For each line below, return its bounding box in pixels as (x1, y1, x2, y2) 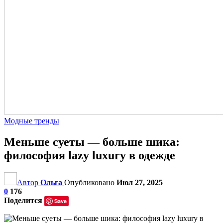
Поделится (4, 196, 42, 205)
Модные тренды (4, 116, 59, 125)
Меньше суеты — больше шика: (4, 135, 180, 148)
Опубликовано (64, 178, 116, 187)
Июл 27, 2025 (116, 178, 163, 187)
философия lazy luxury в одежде (4, 148, 175, 162)
